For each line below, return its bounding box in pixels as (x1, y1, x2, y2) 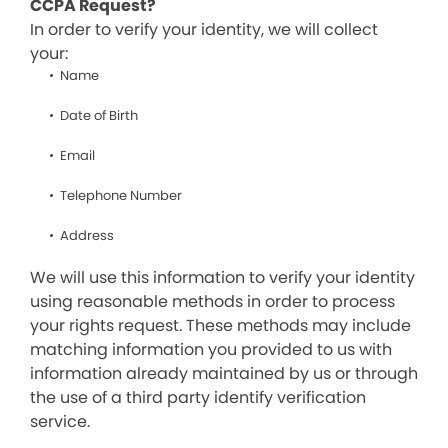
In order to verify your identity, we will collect (30, 18, 378, 41)
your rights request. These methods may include (30, 314, 411, 337)
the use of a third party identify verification (30, 386, 366, 409)
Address (60, 226, 114, 245)
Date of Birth (60, 106, 138, 125)
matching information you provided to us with (30, 338, 392, 361)
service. (30, 410, 90, 433)
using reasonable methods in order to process (30, 290, 395, 313)
